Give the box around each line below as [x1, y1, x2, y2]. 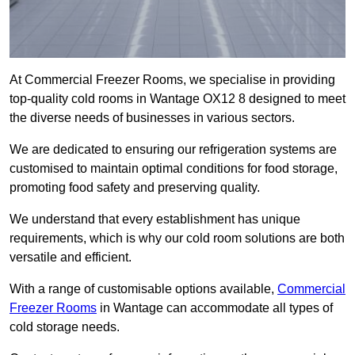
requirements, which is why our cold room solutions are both [10, 231, 345, 246]
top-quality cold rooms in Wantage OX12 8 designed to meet [10, 92, 345, 106]
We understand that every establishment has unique [10, 212, 300, 227]
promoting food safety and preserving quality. [10, 181, 260, 195]
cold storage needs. [10, 320, 120, 334]
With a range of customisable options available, [10, 282, 277, 296]
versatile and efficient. [10, 250, 132, 265]
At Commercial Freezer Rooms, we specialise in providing [10, 73, 335, 87]
